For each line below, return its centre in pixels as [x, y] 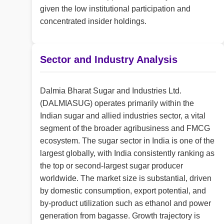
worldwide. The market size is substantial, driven [126, 178]
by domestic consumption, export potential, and [123, 191]
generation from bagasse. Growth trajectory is [120, 216]
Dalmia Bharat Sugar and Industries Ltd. [111, 91]
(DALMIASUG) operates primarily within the [117, 103]
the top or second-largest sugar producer [111, 166]
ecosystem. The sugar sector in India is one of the [127, 141]
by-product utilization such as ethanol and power [125, 203]
